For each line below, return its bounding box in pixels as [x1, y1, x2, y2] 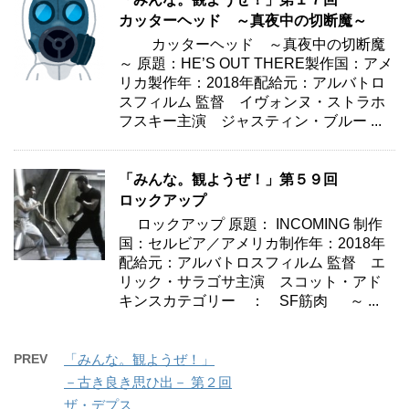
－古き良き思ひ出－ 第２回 [64, 373, 232, 390]
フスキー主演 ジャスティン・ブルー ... [119, 112, 382, 129]
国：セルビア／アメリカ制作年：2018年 [119, 235, 385, 251]
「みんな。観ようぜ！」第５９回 [119, 171, 338, 187]
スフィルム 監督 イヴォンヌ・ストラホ [119, 93, 385, 110]
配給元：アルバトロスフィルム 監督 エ [119, 254, 385, 270]
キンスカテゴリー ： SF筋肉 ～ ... [119, 292, 379, 309]
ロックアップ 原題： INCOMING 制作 [119, 215, 383, 232]
